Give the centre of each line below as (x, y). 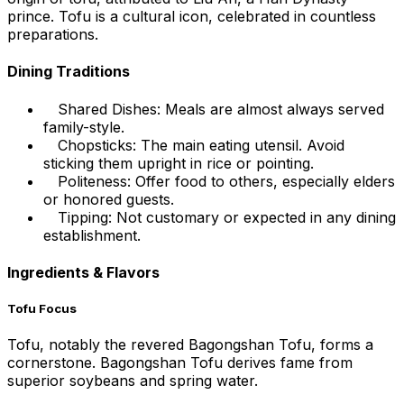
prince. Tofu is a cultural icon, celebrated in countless (192, 17)
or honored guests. (109, 199)
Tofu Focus (42, 309)
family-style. (84, 127)
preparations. (53, 35)
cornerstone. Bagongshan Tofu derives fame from (180, 363)
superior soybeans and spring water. (133, 381)
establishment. (92, 235)
